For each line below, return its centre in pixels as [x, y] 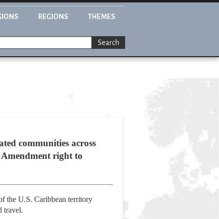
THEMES [102, 17]
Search [109, 43]
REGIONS [53, 17]
